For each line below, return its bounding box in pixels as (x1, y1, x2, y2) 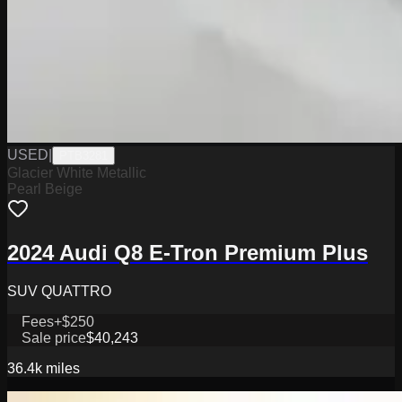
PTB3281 (59, 149, 108, 163)
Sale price (22, 329, 86, 345)
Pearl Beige (7, 181, 83, 197)
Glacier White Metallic (7, 165, 146, 181)
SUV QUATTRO (7, 283, 111, 299)
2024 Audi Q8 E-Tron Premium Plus (7, 240, 368, 266)
